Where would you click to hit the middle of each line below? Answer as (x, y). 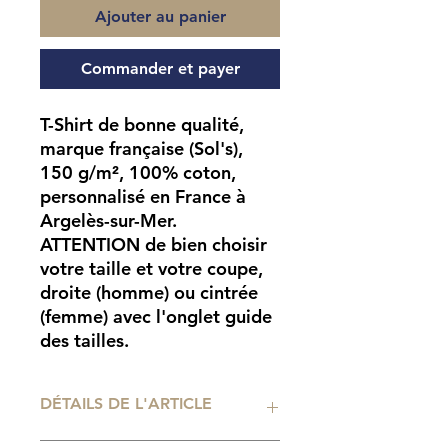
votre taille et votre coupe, (151, 269)
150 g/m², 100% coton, (138, 173)
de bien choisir (203, 245)
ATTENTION (90, 245)
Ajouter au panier (160, 17)
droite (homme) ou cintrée (149, 293)
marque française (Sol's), (141, 149)
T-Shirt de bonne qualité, (142, 125)
